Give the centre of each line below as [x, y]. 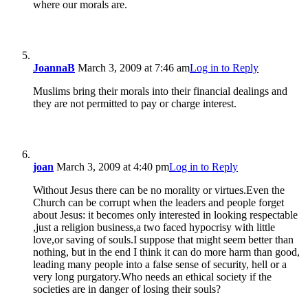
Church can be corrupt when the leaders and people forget [158, 202]
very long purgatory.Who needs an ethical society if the [152, 276]
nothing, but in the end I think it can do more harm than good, [166, 252]
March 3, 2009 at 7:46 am [132, 67]
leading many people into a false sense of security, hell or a [160, 264]
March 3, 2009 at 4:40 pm [111, 166]
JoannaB [54, 67]
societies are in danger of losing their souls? [127, 289]
